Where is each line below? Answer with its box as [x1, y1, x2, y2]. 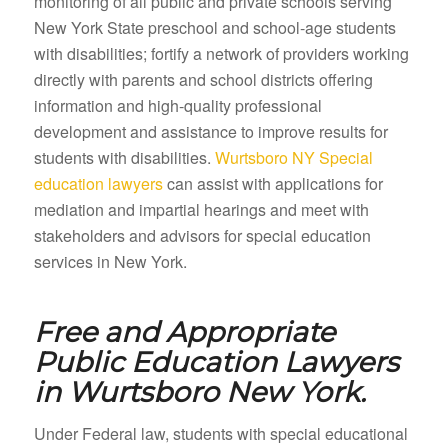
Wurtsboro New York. [67, 375, 366, 410]
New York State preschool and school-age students [33, 16, 396, 40]
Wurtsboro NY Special [210, 146, 373, 170]
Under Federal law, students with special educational [33, 421, 408, 445]
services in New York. [33, 250, 187, 274]
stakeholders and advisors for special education [33, 224, 371, 248]
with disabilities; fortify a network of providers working [33, 42, 409, 66]
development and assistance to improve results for [33, 120, 388, 144]
